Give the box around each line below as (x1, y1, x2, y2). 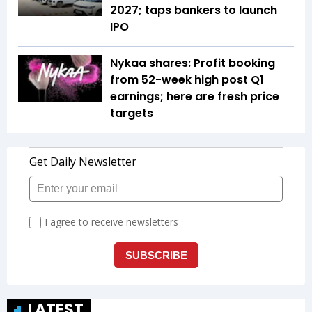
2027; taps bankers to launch (110, 2, 277, 19)
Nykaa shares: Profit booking (110, 55, 275, 72)
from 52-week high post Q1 (110, 72, 264, 88)
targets (110, 105, 153, 122)
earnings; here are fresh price (110, 88, 279, 105)
